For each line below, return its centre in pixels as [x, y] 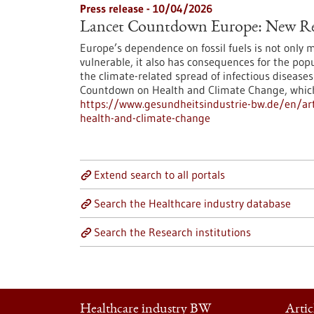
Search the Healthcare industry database [192, 203]
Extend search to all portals [159, 175]
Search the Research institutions [172, 232]
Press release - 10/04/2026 [146, 8]
